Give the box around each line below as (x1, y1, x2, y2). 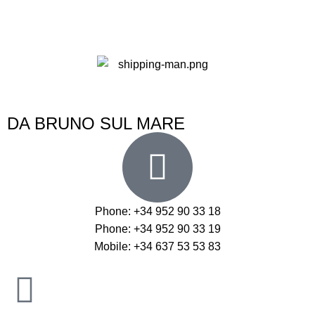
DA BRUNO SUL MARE (7, 113, 185, 133)
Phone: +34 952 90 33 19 (94, 222, 221, 235)
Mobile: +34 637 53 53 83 (94, 240, 221, 252)
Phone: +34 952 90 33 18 (94, 205, 221, 217)
